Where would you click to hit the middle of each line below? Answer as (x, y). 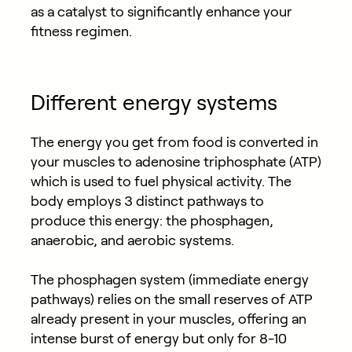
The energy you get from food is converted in (174, 142)
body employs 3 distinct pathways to (147, 201)
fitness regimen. (81, 31)
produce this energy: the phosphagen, (152, 220)
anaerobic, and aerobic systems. (132, 240)
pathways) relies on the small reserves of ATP (171, 299)
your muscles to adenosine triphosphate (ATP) (176, 161)
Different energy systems (154, 102)
